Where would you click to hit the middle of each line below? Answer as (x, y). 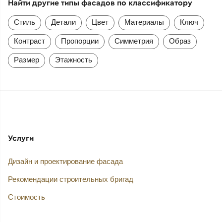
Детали (63, 22)
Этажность (73, 60)
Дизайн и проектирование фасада (65, 161)
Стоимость (26, 197)
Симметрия (134, 41)
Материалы (144, 22)
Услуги (21, 138)
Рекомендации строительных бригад (70, 179)
